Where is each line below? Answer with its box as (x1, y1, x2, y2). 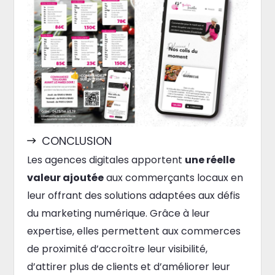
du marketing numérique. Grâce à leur (26, 206, 210, 221)
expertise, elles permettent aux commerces (26, 224, 241, 239)
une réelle (184, 153, 235, 168)
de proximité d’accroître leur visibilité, (26, 242, 207, 257)
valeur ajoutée (26, 171, 104, 185)
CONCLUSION (41, 133, 112, 149)
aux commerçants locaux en (103, 171, 243, 185)
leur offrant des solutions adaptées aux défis (26, 188, 240, 203)
